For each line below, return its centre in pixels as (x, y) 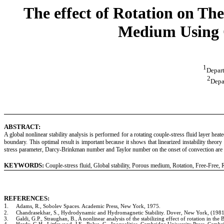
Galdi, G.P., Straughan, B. (46, 219)
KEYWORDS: (24, 165)
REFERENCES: (27, 198)
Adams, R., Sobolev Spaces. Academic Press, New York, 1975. (88, 206)
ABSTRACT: (22, 126)
